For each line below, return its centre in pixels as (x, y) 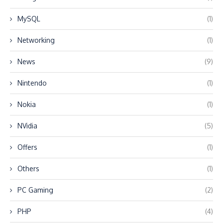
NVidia (27, 126)
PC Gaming (35, 190)
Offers (27, 147)
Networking (36, 40)
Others (28, 168)
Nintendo (32, 83)
